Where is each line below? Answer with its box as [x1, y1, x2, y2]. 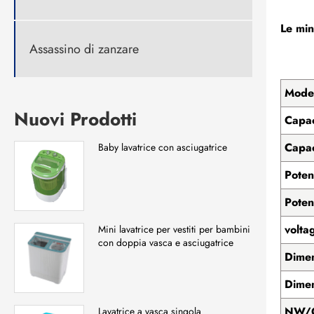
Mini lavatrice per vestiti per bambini [98, 222, 250, 237]
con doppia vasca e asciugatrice [98, 235, 233, 250]
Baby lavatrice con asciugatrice [98, 140, 227, 155]
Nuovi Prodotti [14, 106, 137, 133]
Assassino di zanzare [29, 39, 139, 58]
